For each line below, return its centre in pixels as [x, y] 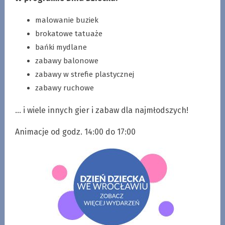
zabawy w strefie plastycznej [84, 75]
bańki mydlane [61, 47]
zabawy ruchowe [64, 88]
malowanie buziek [67, 20]
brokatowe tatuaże [69, 34]
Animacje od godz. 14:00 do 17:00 [75, 132]
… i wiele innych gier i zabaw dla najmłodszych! [101, 110]
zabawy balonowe [67, 61]
